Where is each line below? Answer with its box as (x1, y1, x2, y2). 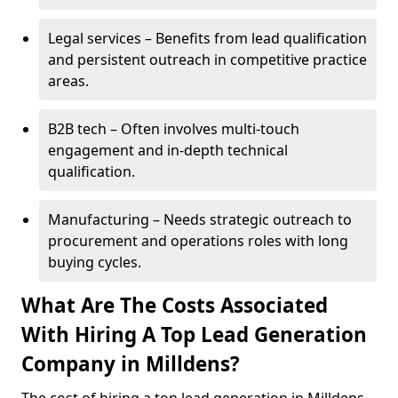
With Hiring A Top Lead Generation (21, 321, 367, 348)
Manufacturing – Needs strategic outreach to (48, 210, 352, 229)
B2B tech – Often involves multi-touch (48, 119, 299, 139)
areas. (48, 71, 89, 91)
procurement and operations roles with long (48, 231, 348, 251)
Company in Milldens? (21, 350, 240, 378)
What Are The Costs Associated (21, 291, 328, 319)
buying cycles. (48, 252, 141, 272)
